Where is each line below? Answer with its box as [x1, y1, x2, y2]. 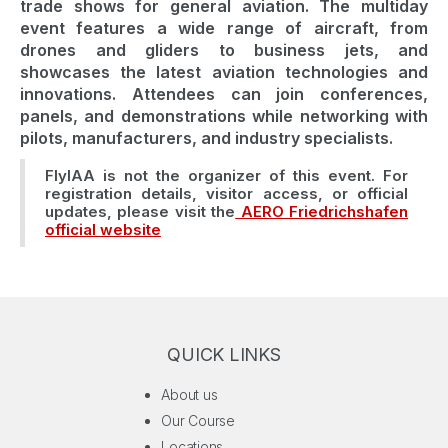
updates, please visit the [45, 202, 236, 221]
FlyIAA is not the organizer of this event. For [45, 166, 408, 185]
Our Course [161, 412, 235, 429]
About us [161, 386, 218, 403]
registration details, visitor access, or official [45, 184, 408, 203]
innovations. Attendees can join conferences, [20, 84, 428, 104]
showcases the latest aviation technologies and [20, 62, 428, 82]
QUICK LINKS [167, 344, 281, 365]
